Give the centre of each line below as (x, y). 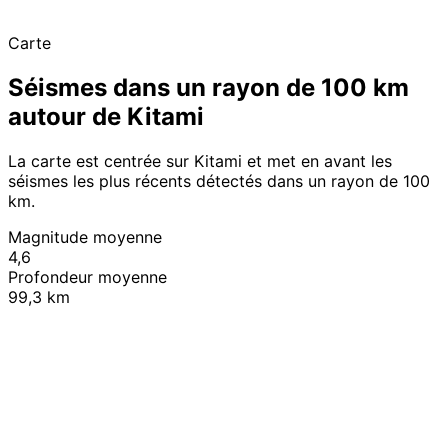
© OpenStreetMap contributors (351, 298)
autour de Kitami (106, 116)
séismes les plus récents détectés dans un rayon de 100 (219, 180)
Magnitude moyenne (85, 236)
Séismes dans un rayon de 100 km (208, 87)
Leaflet (241, 298)
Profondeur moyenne (87, 276)
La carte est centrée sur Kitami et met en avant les (200, 160)
